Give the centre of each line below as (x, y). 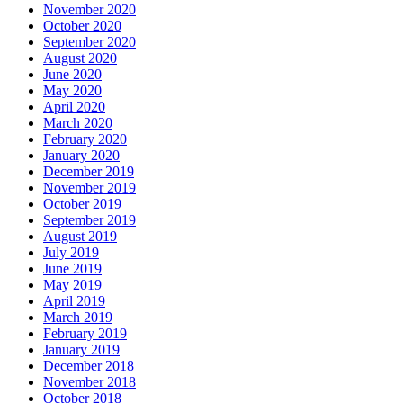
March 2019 (78, 317)
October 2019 (82, 203)
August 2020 (80, 58)
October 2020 (82, 25)
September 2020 (90, 41)
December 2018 (89, 365)
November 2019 (90, 187)
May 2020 (72, 90)
